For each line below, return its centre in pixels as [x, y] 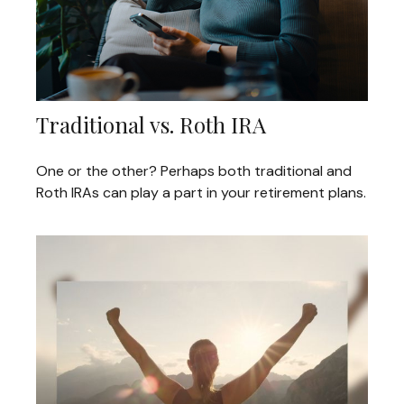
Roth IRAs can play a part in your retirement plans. [201, 193]
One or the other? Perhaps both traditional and [194, 171]
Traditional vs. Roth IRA [151, 125]
